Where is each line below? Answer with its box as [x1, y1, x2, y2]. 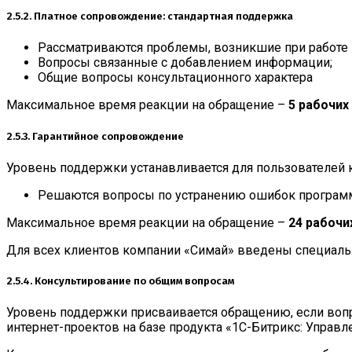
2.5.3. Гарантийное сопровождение [6, 130, 184, 143]
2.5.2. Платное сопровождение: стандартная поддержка [6, 10, 293, 24]
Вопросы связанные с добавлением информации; [38, 55, 332, 71]
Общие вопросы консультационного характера [38, 70, 313, 86]
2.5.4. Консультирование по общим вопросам [6, 274, 234, 288]
